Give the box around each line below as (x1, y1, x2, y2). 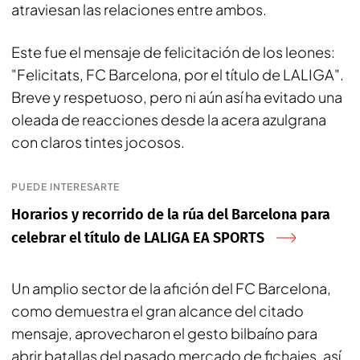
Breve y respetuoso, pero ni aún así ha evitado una (11, 87, 342, 106)
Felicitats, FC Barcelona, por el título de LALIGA (17, 64, 334, 84)
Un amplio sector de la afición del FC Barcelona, (11, 278, 331, 297)
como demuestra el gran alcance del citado (11, 301, 304, 320)
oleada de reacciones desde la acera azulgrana (11, 109, 326, 129)
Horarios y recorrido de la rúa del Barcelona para (11, 205, 330, 223)
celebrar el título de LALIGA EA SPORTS (11, 228, 264, 247)
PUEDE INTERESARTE (11, 180, 121, 193)
